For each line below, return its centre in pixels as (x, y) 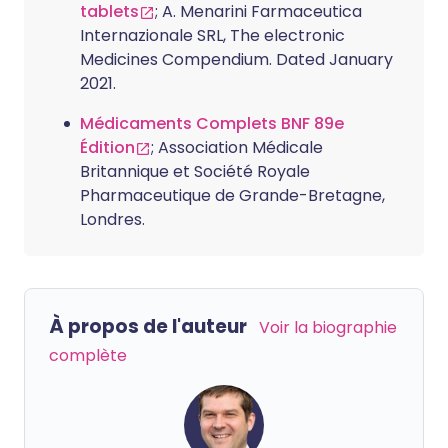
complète (88, 355)
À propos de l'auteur (148, 326)
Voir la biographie (328, 327)
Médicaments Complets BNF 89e (212, 123)
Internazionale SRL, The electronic (212, 35)
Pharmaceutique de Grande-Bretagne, (232, 195)
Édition (107, 147)
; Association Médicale (237, 147)
